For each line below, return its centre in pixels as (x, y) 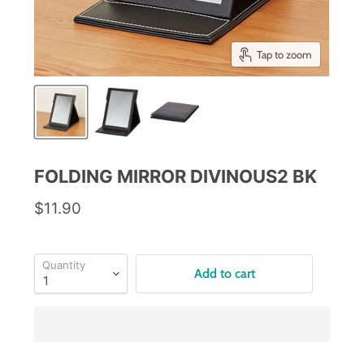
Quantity (64, 265)
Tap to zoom (284, 54)
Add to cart (224, 273)
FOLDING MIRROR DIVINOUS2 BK (176, 177)
